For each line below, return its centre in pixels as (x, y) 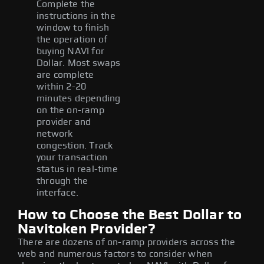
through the (62, 181)
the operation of (72, 39)
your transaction (72, 157)
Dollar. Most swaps (79, 63)
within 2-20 (62, 86)
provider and (64, 122)
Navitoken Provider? (87, 229)
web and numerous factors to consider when (115, 254)
